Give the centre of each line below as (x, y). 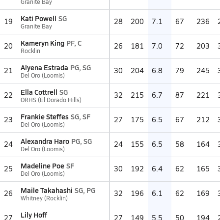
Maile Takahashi (47, 190)
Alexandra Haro (45, 141)
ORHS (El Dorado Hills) (51, 100)
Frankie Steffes (45, 116)
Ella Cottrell (39, 92)
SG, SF (81, 116)
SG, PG (85, 190)
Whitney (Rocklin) (44, 198)
